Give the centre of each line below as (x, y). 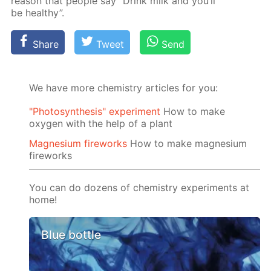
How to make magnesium (187, 143)
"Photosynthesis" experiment (95, 112)
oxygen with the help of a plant (101, 124)
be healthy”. (38, 12)
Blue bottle (71, 235)
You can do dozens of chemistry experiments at (139, 187)
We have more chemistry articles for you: (124, 87)
